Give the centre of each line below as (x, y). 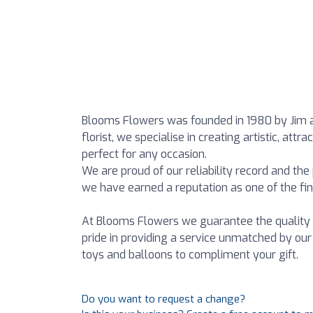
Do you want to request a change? (163, 299)
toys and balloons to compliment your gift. (190, 255)
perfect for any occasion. (144, 154)
